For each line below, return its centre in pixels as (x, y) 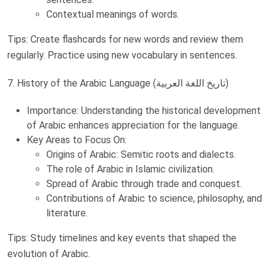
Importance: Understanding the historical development (144, 111)
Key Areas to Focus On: (77, 140)
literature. (67, 213)
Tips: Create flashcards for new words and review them (125, 40)
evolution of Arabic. (49, 254)
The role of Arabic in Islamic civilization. (130, 169)
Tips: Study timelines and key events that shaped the (122, 238)
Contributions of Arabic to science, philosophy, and (154, 199)
